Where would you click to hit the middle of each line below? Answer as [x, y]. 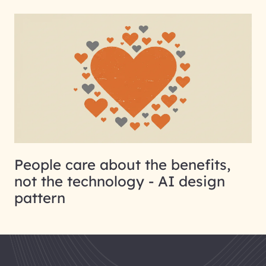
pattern [40, 197]
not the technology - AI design [120, 181]
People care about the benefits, [122, 164]
